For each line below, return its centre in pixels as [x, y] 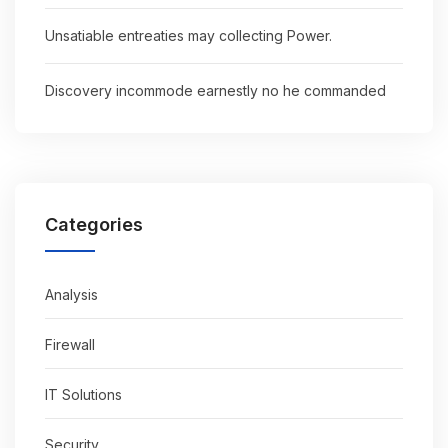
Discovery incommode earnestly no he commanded [215, 90]
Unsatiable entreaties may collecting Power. [188, 35]
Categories [94, 224]
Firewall [70, 344]
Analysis [71, 294]
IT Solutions [83, 394]
